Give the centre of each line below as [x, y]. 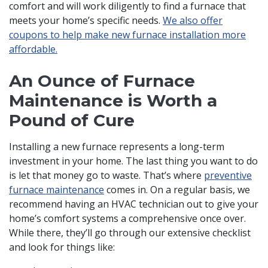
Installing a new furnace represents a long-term [117, 147]
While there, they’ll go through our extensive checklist [130, 233]
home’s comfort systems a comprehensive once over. [127, 219]
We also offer [193, 21]
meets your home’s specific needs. [86, 21]
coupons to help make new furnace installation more [127, 35]
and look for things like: [62, 247]
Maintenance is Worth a [113, 101]
